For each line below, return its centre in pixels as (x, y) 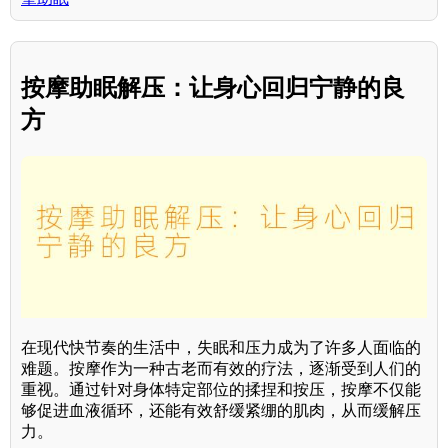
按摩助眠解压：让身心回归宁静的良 (213, 87)
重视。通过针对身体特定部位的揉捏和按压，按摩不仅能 (221, 390)
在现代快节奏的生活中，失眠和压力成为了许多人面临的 (221, 348)
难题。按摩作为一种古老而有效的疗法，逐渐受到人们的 (221, 369)
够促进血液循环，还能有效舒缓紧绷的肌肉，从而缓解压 (221, 411)
